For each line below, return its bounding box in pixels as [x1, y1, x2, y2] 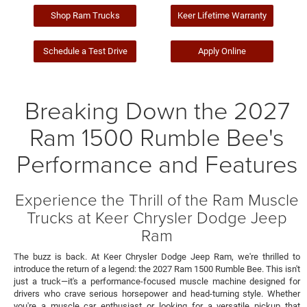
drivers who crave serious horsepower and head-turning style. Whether [14, 288, 300, 299]
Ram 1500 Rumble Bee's [29, 119, 284, 153]
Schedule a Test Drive [42, 45, 127, 56]
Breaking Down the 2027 [24, 92, 290, 127]
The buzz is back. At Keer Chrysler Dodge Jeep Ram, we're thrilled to [14, 251, 300, 262]
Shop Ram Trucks [50, 10, 120, 21]
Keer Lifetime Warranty [177, 10, 267, 21]
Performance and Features [16, 145, 298, 180]
